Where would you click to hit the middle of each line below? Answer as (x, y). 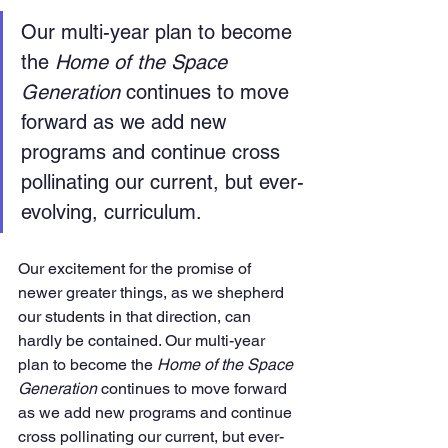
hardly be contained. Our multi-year (143, 340)
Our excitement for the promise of (136, 268)
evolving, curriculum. (111, 211)
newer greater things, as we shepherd (153, 292)
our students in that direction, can (136, 316)
